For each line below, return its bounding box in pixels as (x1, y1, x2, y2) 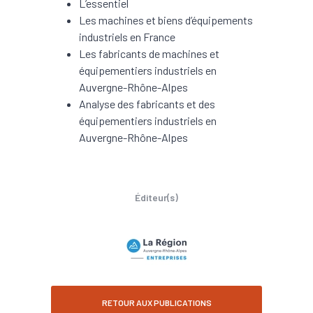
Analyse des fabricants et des (79, 96, 215, 110)
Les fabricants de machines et (79, 46, 219, 60)
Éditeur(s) (135, 191, 178, 203)
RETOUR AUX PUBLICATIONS (101, 297, 212, 307)
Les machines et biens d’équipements (79, 13, 253, 27)
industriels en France (79, 29, 175, 43)
